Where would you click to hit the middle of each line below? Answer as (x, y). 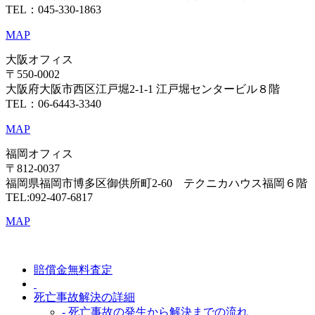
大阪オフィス (39, 59)
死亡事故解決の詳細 (84, 297)
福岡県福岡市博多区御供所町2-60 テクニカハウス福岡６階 (156, 183)
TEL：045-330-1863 (53, 9)
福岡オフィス (39, 153)
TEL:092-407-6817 (49, 197)
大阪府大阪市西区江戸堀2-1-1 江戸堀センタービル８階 (143, 89)
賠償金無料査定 (73, 269)
